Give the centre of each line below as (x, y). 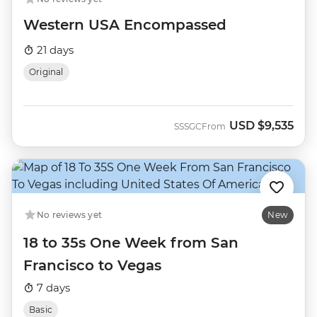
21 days (54, 50)
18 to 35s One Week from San (131, 243)
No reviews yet (70, 215)
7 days (52, 288)
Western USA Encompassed (125, 25)
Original (46, 72)
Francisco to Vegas (92, 265)
